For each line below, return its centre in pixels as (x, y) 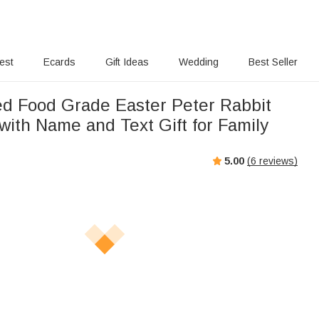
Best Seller (273, 62)
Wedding (198, 62)
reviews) (277, 161)
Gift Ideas (127, 62)
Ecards (60, 62)
